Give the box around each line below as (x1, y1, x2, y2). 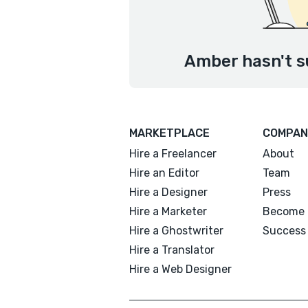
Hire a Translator (129, 243, 214, 256)
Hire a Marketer (129, 205, 207, 218)
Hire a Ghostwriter (129, 224, 223, 237)
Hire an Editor (129, 166, 199, 179)
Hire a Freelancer (129, 147, 217, 160)
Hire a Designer (129, 186, 208, 199)
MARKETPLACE (129, 126, 210, 140)
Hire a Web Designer (129, 263, 232, 276)
